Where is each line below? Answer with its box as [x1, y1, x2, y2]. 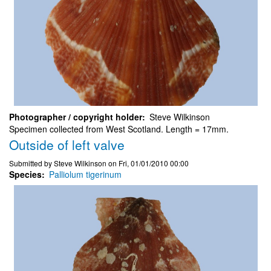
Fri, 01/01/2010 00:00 [119, 157, 189, 168]
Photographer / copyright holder [9, 110, 142, 123]
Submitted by [9, 157, 54, 168]
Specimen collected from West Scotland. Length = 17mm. [9, 122, 229, 135]
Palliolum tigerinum [49, 168, 122, 180]
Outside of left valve [9, 135, 125, 154]
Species [9, 168, 42, 180]
